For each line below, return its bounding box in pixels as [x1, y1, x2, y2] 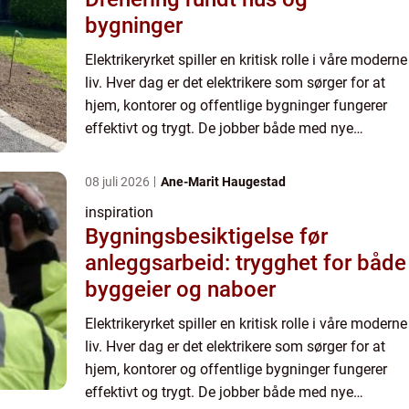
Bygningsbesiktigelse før [85, 224, 328, 249]
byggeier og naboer [85, 277, 276, 302]
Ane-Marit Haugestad [161, 174, 286, 189]
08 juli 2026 [85, 174, 152, 189]
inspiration [85, 204, 153, 221]
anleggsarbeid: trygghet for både [85, 250, 406, 276]
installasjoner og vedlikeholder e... [85, 142, 302, 160]
